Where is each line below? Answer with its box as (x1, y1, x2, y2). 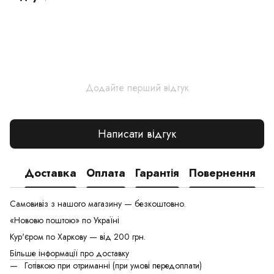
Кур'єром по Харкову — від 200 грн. (10, 231, 146, 243)
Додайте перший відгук (85, 81, 189, 95)
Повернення (189, 165, 256, 181)
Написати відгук (98, 125, 176, 142)
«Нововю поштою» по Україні (10, 214, 122, 227)
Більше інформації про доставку (10, 247, 129, 260)
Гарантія (135, 165, 179, 181)
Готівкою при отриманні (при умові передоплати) (24, 259, 202, 272)
